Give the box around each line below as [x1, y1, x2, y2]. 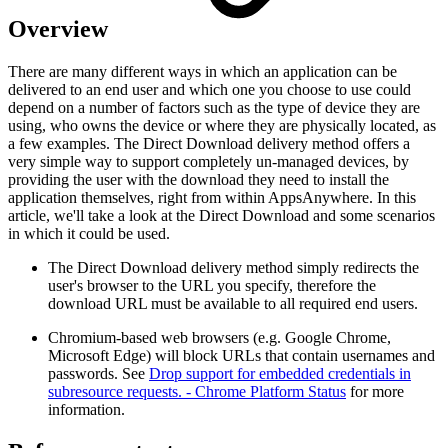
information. [48, 400, 125, 418]
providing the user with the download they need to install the [8, 170, 389, 188]
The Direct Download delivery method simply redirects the [48, 258, 419, 276]
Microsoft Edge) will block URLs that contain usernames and [48, 346, 435, 364]
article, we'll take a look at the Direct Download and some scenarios [8, 206, 435, 224]
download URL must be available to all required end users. [48, 294, 418, 312]
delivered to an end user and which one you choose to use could [8, 80, 411, 98]
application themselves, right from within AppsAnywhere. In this [8, 188, 416, 206]
